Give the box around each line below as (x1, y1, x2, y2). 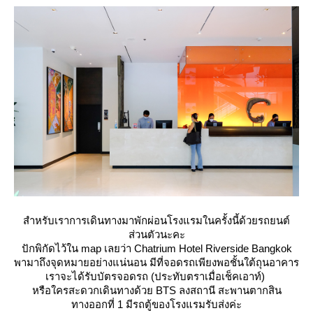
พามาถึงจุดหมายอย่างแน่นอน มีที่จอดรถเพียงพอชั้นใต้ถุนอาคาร (14, 256, 299, 268)
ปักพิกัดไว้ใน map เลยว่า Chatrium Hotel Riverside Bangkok (21, 242, 292, 254)
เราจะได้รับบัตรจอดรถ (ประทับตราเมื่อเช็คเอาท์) (45, 270, 268, 282)
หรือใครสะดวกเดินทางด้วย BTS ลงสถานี (31, 284, 215, 296)
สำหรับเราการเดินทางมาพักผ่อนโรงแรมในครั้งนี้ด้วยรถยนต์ (23, 214, 290, 226)
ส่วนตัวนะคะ (128, 228, 185, 240)
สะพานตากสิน (217, 284, 282, 296)
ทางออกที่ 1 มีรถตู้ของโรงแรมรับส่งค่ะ (71, 298, 242, 310)
